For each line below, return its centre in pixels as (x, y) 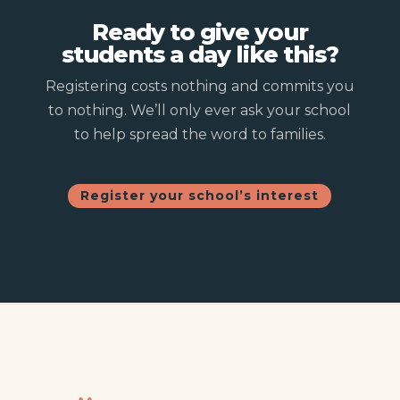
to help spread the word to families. (200, 134)
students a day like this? (200, 54)
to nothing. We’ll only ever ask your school (200, 110)
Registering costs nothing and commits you (200, 86)
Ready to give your (200, 31)
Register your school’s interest (200, 196)
